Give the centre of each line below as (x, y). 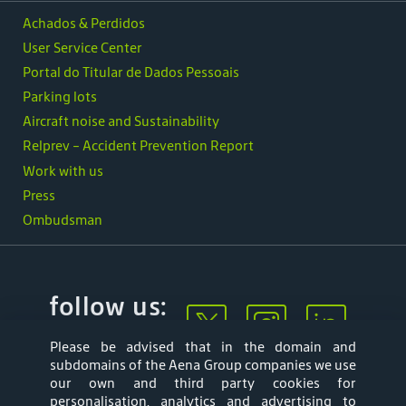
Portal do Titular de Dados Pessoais (131, 72)
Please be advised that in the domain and (203, 347)
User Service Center (82, 47)
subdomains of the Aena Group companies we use (203, 365)
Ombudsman (63, 220)
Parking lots (60, 97)
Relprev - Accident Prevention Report (138, 146)
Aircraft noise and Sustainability (121, 121)
